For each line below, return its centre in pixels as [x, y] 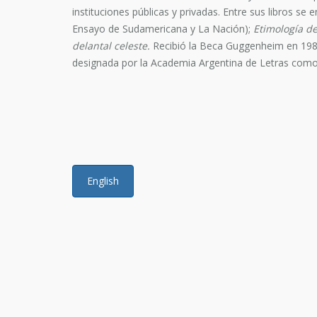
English [103, 181]
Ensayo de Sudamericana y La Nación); [163, 29]
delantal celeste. [111, 46]
